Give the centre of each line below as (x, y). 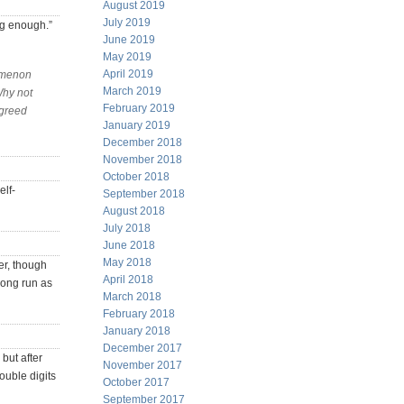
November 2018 (142, 160)
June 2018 (129, 245)
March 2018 (132, 297)
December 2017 (142, 348)
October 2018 (136, 177)
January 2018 (137, 331)
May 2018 (127, 262)
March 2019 (132, 91)
